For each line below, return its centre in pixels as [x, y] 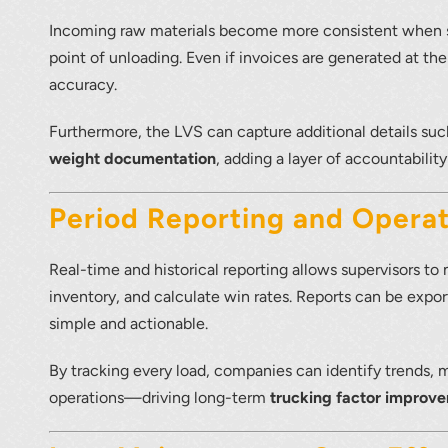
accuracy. [83, 85]
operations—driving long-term [160, 398]
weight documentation [133, 159]
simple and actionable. [129, 324]
